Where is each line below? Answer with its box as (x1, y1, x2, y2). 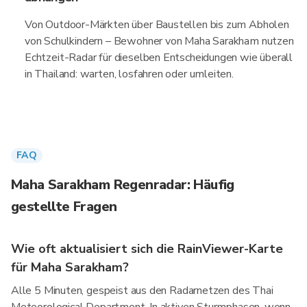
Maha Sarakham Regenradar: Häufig (11, 175, 234, 194)
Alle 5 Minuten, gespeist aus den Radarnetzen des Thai (11, 283, 273, 298)
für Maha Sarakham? (11, 259, 129, 275)
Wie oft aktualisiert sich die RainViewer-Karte (11, 241, 283, 257)
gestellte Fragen (11, 197, 117, 216)
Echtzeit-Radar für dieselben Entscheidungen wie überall (25, 50, 293, 65)
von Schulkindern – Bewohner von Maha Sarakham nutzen (25, 34, 294, 49)
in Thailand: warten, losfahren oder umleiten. (25, 66, 234, 82)
